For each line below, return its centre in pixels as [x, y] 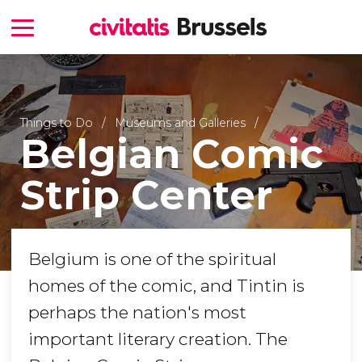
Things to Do [56, 122]
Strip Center [146, 195]
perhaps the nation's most [137, 313]
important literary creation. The [158, 339]
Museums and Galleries [180, 122]
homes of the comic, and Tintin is [166, 286]
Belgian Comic [171, 154]
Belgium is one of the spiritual [152, 259]
